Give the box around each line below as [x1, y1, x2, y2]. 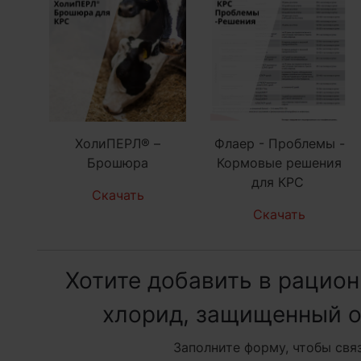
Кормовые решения [217, 154, 342, 171]
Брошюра [87, 154, 149, 171]
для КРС [251, 173, 308, 190]
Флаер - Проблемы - [214, 135, 345, 151]
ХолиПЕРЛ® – [75, 135, 161, 151]
